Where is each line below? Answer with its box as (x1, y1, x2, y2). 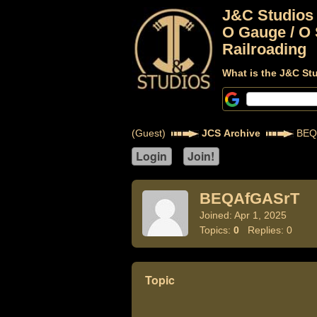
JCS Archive (201, 127, 260, 139)
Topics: (199, 224, 234, 236)
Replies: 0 (238, 224, 292, 236)
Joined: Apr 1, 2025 (199, 209, 287, 221)
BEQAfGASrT (199, 190, 299, 207)
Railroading (221, 40, 306, 58)
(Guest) (131, 127, 171, 139)
